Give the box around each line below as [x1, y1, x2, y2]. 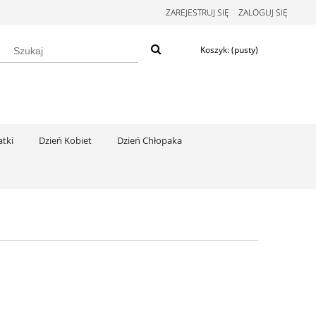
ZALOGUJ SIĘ [238, 6, 288, 18]
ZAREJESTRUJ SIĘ [166, 6, 229, 18]
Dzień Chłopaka [117, 134, 182, 147]
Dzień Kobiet [39, 134, 92, 147]
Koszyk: [200, 44, 229, 56]
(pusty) [231, 44, 258, 56]
